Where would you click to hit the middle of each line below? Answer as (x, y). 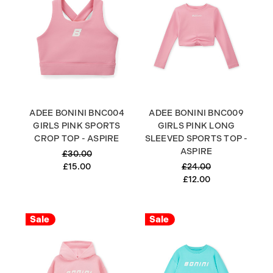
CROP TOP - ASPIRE (77, 139)
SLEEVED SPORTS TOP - (196, 139)
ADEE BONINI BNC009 (196, 113)
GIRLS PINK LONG (196, 126)
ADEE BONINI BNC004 (77, 113)
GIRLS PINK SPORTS (77, 126)
